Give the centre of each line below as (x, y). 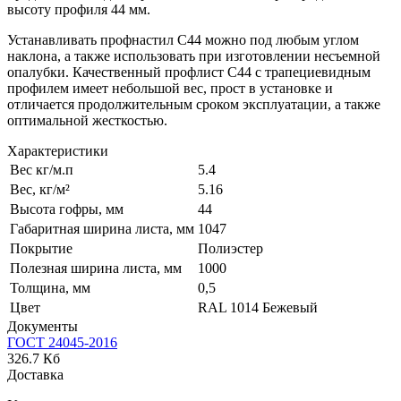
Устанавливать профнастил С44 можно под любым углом (183, 39)
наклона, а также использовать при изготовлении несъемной (194, 55)
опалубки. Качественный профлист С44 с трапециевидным (189, 72)
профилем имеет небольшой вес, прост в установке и (170, 88)
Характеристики (58, 150)
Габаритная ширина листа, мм (102, 228)
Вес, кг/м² (40, 189)
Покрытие (41, 248)
